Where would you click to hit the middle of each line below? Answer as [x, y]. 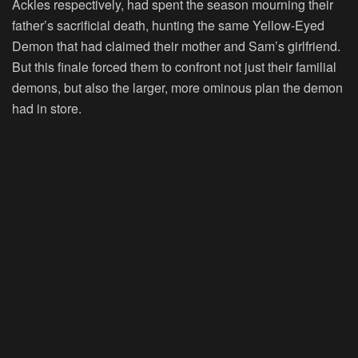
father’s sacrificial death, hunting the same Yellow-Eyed [168, 25]
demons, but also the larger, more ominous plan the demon [177, 87]
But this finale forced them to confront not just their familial [174, 66]
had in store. [47, 108]
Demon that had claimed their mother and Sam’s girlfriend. [176, 46]
